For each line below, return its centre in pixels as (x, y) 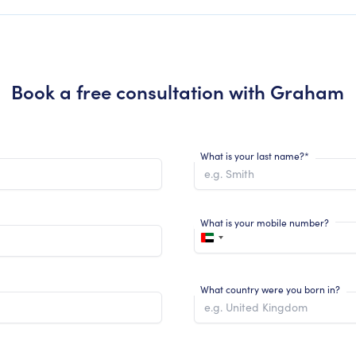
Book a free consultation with (141, 91)
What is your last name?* (254, 155)
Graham (308, 91)
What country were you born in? (270, 289)
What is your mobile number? (264, 222)
